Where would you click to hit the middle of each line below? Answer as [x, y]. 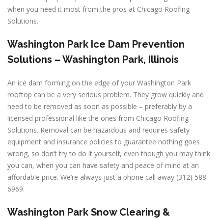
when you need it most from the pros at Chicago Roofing [98, 9]
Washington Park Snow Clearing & [89, 212]
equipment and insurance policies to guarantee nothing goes [104, 142]
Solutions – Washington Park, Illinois [93, 59]
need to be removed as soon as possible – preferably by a [100, 106]
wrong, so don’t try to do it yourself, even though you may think [109, 153]
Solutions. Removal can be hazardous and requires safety [98, 130]
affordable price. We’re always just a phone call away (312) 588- [108, 177]
